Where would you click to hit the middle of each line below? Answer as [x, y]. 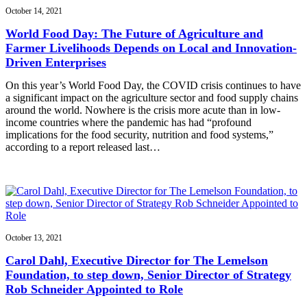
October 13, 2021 [34, 238]
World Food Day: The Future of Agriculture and [134, 33]
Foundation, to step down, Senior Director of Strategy [148, 275]
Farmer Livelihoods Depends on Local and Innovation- [151, 48]
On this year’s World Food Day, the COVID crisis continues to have [153, 86]
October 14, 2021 [34, 11]
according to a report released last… [83, 147]
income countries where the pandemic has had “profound [128, 123]
